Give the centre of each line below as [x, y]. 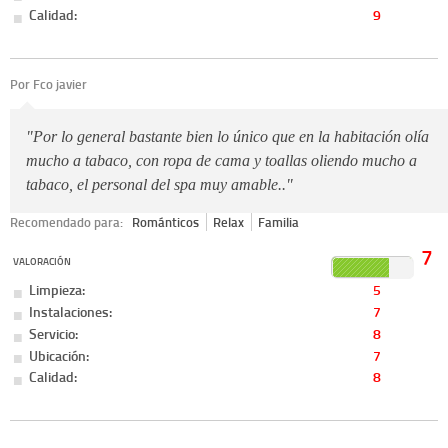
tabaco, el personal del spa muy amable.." [159, 184]
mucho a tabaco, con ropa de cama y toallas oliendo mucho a [221, 160]
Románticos [166, 221]
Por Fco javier [48, 84]
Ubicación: [59, 355]
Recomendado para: [68, 221]
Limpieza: [57, 289]
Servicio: [54, 333]
